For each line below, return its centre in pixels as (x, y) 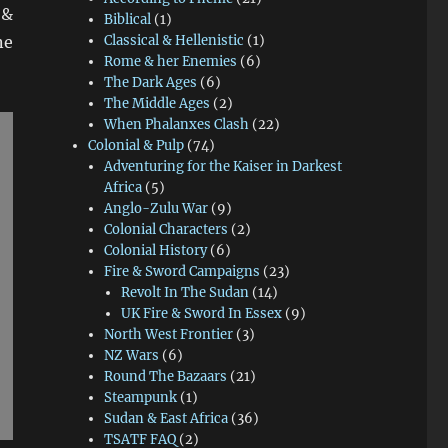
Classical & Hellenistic (174, 41)
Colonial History (156, 251)
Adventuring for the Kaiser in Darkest (223, 167)
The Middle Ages (157, 104)
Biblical (128, 20)
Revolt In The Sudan (184, 293)
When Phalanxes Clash (177, 125)
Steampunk (141, 398)
